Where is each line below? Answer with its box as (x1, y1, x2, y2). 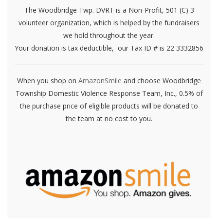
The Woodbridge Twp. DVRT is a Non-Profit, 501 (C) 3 (24, 5, 194, 15)
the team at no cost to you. (66, 113, 152, 123)
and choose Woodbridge (122, 75, 201, 85)
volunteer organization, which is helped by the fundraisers (18, 18, 200, 27)
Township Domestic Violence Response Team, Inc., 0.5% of (15, 88, 203, 98)
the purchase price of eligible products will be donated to (20, 101, 198, 110)
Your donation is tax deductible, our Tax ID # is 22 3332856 (15, 43, 203, 53)
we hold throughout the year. (63, 30, 155, 40)
